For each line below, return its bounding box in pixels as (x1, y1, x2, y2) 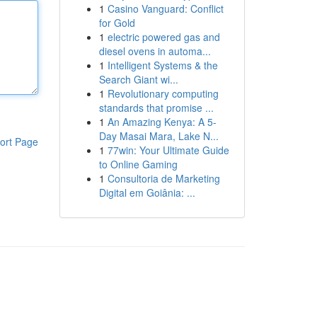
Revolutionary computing (107, 86, 219, 100)
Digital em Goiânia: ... (98, 185, 195, 200)
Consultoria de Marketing (107, 171, 220, 185)
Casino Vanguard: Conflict (107, 1, 224, 16)
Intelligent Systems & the (107, 58, 218, 72)
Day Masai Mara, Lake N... (98, 129, 219, 143)
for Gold (98, 16, 135, 30)
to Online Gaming (98, 157, 178, 171)
